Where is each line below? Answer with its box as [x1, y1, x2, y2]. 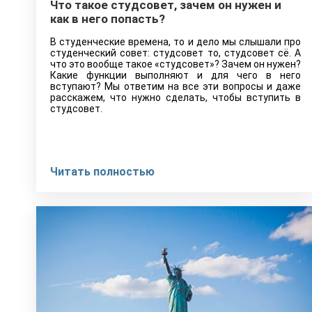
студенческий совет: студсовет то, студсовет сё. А [50, 47, 301, 58]
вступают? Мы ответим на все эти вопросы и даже [50, 81, 301, 92]
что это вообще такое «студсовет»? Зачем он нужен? [50, 58, 301, 70]
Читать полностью [50, 165, 155, 178]
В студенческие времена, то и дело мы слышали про [50, 36, 301, 47]
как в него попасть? [50, 12, 165, 26]
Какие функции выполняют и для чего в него [50, 70, 301, 81]
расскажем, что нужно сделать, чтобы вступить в [50, 92, 301, 103]
